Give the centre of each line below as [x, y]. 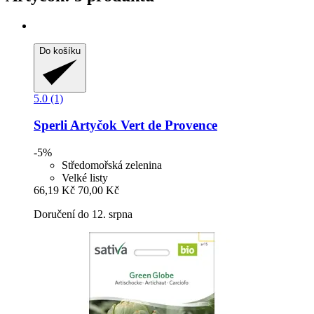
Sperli [50, 125]
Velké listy [85, 178]
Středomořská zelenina [112, 165]
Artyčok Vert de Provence [142, 125]
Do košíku [60, 50]
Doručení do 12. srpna [83, 214]
